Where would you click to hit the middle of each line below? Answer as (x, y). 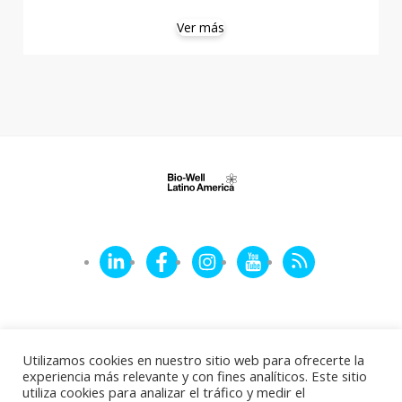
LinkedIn (145, 255)
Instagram (242, 255)
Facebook (195, 255)
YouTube (284, 255)
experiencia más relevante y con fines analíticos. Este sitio (195, 376)
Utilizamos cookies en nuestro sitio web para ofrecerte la (193, 360)
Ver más (201, 28)
